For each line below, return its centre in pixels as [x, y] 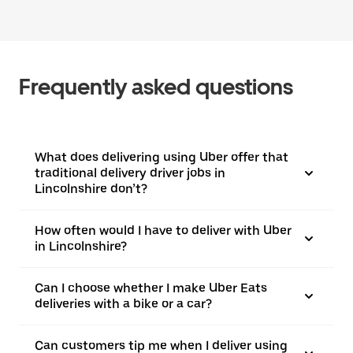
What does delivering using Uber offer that [162, 157]
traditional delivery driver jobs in [130, 173]
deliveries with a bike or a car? [123, 304]
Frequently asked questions [156, 87]
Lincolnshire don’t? [91, 189]
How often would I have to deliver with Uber [163, 230]
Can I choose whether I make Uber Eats [151, 288]
